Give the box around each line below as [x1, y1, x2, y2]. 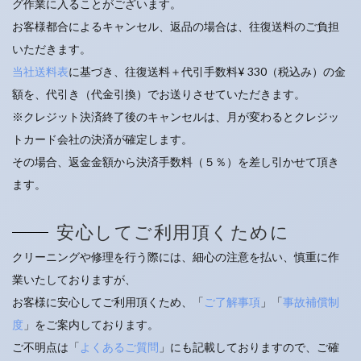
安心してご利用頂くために [56, 221, 289, 243]
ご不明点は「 [12, 340, 80, 354]
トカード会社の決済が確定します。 [12, 132, 193, 146]
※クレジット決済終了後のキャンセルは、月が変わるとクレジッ [12, 110, 339, 123]
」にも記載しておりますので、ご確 [159, 340, 339, 354]
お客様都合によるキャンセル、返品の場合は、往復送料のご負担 [12, 19, 339, 33]
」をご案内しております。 [23, 317, 159, 331]
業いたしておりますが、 [12, 272, 136, 286]
